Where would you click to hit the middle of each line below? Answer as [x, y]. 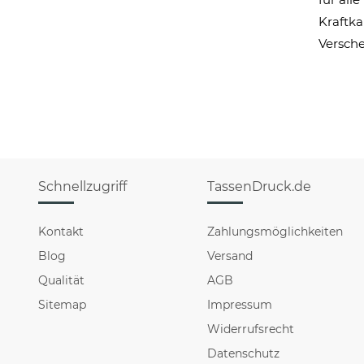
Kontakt [61, 232]
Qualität [61, 280]
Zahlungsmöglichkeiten [275, 232]
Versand [230, 256]
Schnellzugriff [82, 186]
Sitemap [62, 305]
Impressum [240, 305]
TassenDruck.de [260, 186]
